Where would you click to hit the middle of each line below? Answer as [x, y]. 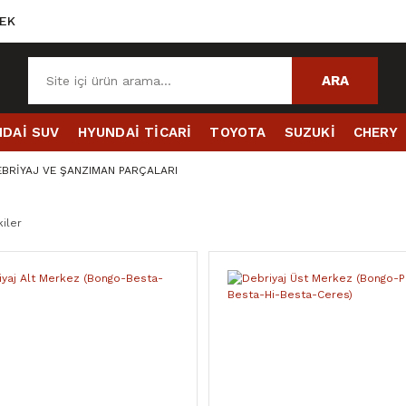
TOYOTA [238, 132]
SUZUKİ [309, 132]
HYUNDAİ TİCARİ [135, 132]
